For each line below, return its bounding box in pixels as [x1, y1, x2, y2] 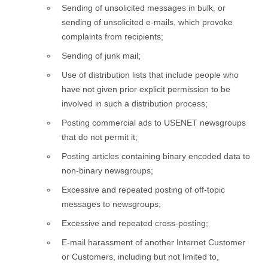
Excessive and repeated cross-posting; [62, 218, 208, 228]
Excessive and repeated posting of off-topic [62, 184, 225, 194]
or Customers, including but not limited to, [62, 251, 219, 261]
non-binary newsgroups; [62, 165, 153, 175]
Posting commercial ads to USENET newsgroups [62, 117, 246, 127]
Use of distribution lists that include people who [62, 69, 239, 80]
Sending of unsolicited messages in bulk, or [62, 2, 226, 13]
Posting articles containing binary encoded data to [62, 151, 250, 161]
